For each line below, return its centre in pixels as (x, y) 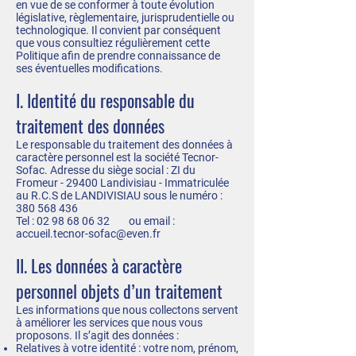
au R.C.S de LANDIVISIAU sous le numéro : (119, 195)
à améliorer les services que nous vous (109, 323)
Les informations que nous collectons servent (127, 310)
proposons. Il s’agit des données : (97, 335)
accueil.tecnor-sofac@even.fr (88, 234)
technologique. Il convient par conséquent (118, 30)
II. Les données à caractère (99, 265)
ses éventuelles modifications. (89, 68)
